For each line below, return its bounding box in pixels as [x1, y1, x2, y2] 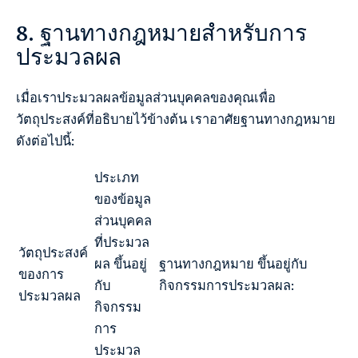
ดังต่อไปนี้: [16, 131, 74, 150]
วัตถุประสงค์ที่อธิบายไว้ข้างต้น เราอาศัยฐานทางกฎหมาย [16, 109, 336, 129]
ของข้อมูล [94, 189, 151, 209]
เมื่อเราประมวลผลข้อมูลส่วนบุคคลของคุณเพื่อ [16, 88, 276, 107]
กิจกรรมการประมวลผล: [159, 276, 294, 295]
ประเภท [94, 168, 139, 187]
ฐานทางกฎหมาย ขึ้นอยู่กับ [159, 254, 307, 273]
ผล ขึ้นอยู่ [94, 254, 147, 273]
